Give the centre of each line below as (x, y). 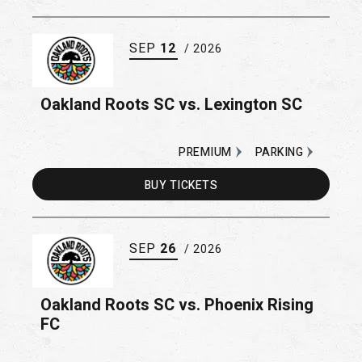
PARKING (279, 152)
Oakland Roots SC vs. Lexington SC (171, 104)
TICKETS (194, 185)
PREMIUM (205, 152)
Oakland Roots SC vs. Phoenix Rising (177, 305)
